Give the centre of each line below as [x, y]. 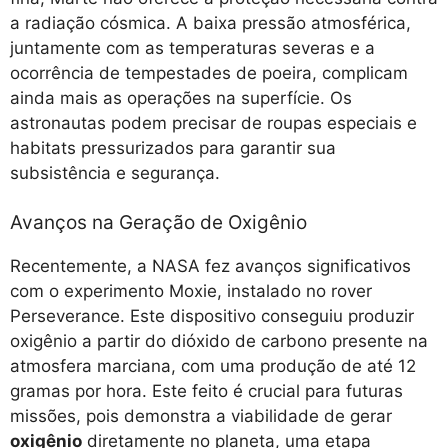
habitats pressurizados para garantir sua [173, 148]
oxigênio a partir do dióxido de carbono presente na [219, 340]
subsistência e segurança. [115, 173]
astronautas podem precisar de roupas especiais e [213, 123]
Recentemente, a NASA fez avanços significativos [210, 265]
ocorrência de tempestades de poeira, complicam [209, 73]
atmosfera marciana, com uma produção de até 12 [213, 365]
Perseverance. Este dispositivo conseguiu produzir [212, 315]
